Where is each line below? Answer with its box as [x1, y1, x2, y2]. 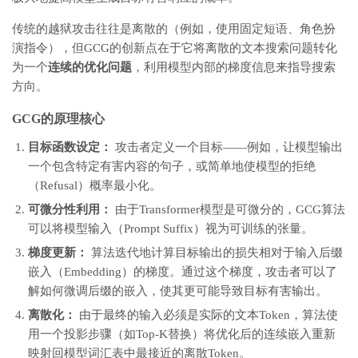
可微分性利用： [28, 203, 112, 216]
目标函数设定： [28, 141, 112, 153]
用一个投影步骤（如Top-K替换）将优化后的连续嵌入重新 [28, 328, 336, 340]
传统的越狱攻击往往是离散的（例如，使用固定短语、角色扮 [12, 22, 336, 35]
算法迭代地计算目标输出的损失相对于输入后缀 [88, 246, 343, 259]
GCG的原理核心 [12, 112, 105, 125]
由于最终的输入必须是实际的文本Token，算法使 [76, 308, 338, 321]
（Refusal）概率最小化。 [28, 179, 161, 192]
